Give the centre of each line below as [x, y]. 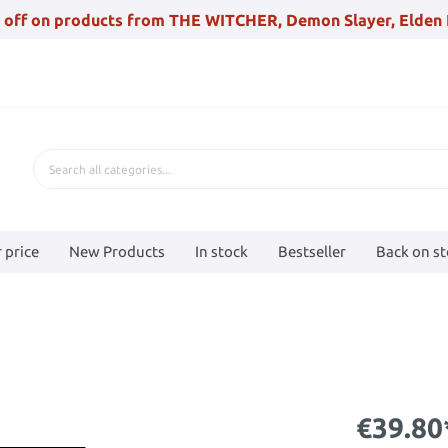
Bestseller [312, 251]
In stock [221, 251]
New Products [117, 251]
